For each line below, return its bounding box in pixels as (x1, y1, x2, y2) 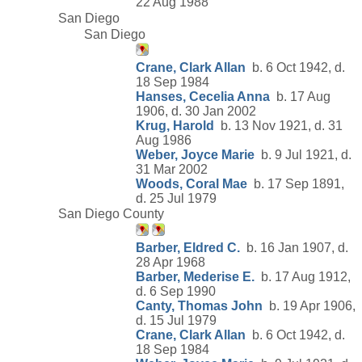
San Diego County (58, 207, 164, 221)
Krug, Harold (136, 118, 214, 133)
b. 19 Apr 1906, (263, 298, 356, 313)
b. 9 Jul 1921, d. (255, 147, 351, 162)
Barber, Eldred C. (136, 240, 240, 255)
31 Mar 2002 (136, 162, 208, 176)
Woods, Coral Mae (136, 176, 247, 191)
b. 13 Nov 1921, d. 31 (214, 118, 343, 133)
